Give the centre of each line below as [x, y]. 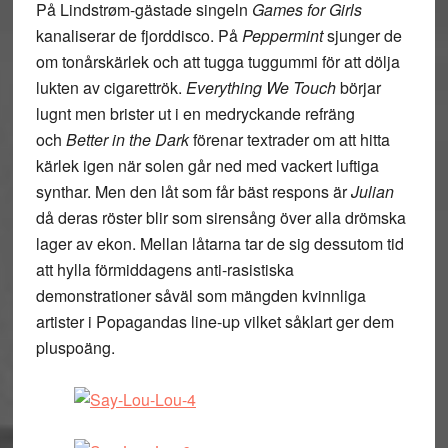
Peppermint [282, 35]
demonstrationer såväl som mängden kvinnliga [200, 295]
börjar [358, 87]
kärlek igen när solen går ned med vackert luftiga [207, 165]
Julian [372, 191]
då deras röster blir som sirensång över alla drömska [220, 217]
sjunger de [362, 35]
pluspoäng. [75, 347]
